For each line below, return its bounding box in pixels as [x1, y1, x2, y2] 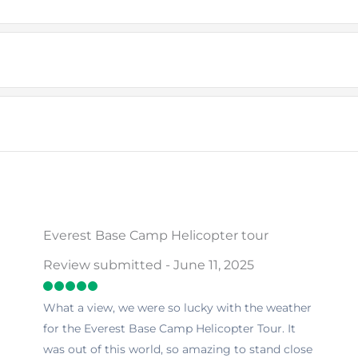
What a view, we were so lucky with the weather [43, 300, 312, 315]
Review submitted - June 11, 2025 [43, 257, 254, 272]
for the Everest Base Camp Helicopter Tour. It [43, 320, 296, 336]
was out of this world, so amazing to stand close [43, 341, 312, 356]
